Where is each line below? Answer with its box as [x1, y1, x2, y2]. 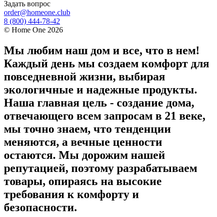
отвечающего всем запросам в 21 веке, [4, 109, 205, 123]
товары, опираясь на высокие [4, 175, 162, 188]
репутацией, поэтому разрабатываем [4, 162, 197, 175]
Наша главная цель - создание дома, [4, 96, 194, 109]
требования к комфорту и [4, 188, 139, 201]
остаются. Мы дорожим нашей [4, 149, 165, 162]
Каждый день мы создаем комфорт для [4, 57, 209, 70]
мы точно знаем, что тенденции [4, 123, 171, 136]
